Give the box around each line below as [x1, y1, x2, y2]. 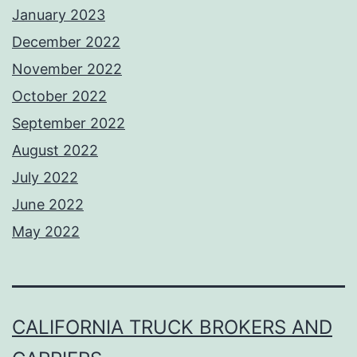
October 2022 [12, 88, 107, 105]
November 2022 [12, 61, 122, 78]
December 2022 [12, 33, 120, 51]
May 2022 [12, 223, 80, 241]
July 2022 [12, 169, 78, 186]
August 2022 [12, 142, 98, 159]
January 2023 [12, 6, 105, 24]
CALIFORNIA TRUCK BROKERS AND [12, 316, 332, 339]
